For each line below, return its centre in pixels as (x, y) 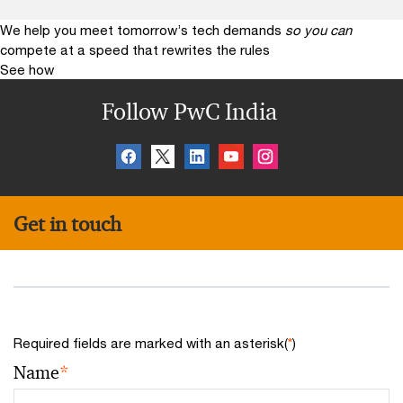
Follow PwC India (189, 112)
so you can (318, 30)
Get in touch (67, 224)
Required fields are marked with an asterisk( (151, 343)
